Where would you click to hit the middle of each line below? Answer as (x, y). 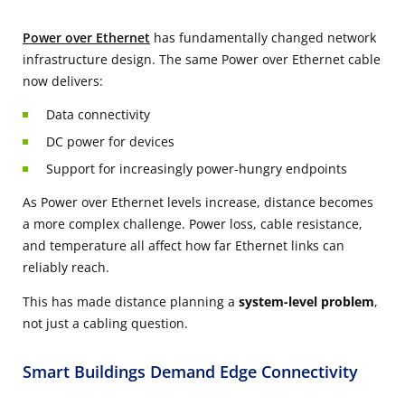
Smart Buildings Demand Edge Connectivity (190, 372)
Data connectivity (98, 115)
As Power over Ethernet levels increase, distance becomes (198, 202)
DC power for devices (110, 142)
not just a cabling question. (105, 324)
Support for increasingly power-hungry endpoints (197, 169)
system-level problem (306, 302)
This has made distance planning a (131, 302)
